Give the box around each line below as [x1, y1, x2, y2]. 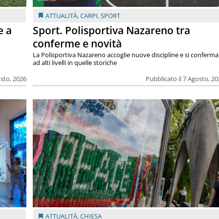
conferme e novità [33, 37, 122, 51]
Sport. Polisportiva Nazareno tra [33, 23, 191, 38]
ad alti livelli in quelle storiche [33, 58, 117, 67]
